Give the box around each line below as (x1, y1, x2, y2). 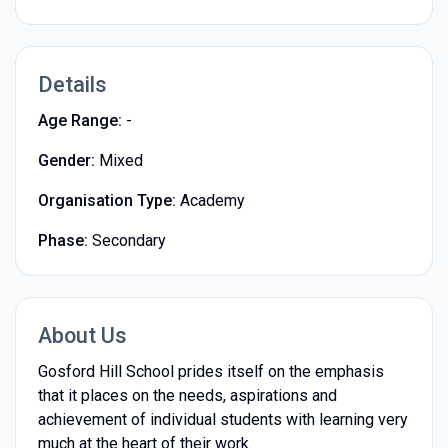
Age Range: (37, 110, 122, 130)
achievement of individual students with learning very (37, 409, 408, 429)
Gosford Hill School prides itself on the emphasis (37, 361, 384, 381)
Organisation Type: (37, 190, 176, 210)
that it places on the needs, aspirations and (37, 385, 337, 405)
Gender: (37, 150, 95, 170)
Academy (179, 190, 245, 210)
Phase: (37, 230, 88, 250)
